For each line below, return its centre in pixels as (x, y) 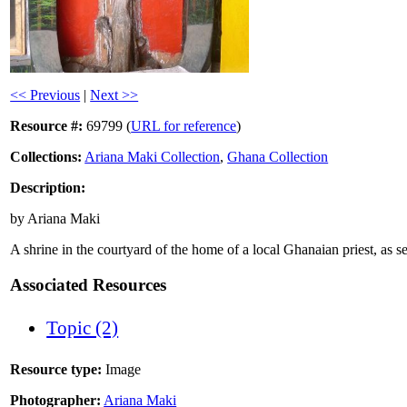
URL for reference (184, 126)
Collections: (46, 157)
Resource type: (56, 370)
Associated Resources (89, 284)
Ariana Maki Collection (153, 157)
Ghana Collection (278, 157)
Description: (48, 188)
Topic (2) (83, 328)
